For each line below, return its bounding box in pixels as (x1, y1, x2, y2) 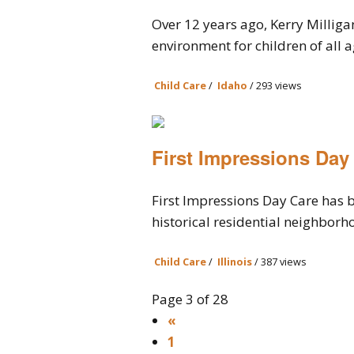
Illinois (217, 254, 252, 269)
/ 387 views (252, 254, 307, 269)
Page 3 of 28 (152, 290, 228, 308)
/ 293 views (247, 78, 302, 92)
